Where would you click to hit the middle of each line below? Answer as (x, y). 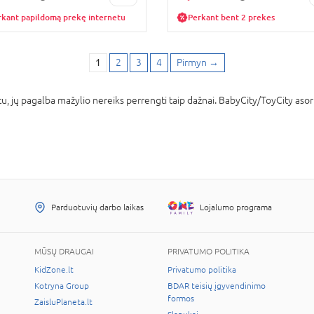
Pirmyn (192, 62)
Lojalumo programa (236, 207)
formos (181, 299)
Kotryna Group (62, 286)
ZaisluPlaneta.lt (63, 302)
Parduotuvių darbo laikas (97, 207)
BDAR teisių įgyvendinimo (217, 286)
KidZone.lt (54, 270)
